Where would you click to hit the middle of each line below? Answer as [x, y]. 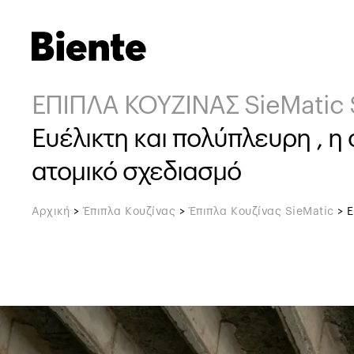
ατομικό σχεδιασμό [136, 172]
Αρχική [51, 212]
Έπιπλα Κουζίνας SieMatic [262, 212]
